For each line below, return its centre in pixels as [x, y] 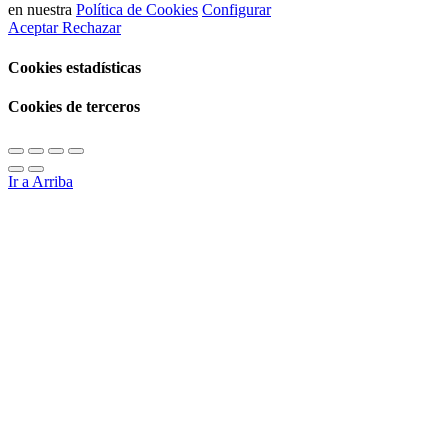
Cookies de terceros [74, 106]
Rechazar [91, 28]
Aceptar [35, 28]
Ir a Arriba [40, 182]
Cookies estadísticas [74, 67]
